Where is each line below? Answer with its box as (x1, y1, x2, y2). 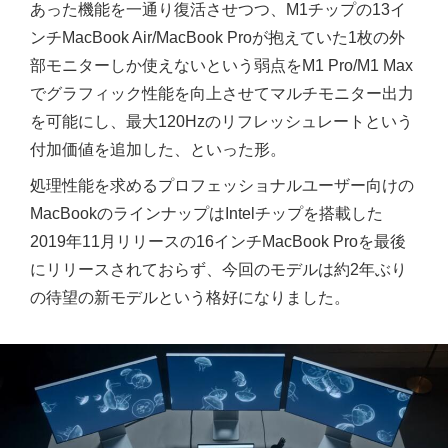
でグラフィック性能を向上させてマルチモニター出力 (30, 84, 414, 102)
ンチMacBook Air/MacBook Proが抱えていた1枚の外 (30, 28, 405, 46)
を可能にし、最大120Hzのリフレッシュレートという (30, 112, 413, 130)
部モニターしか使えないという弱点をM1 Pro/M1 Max (30, 56, 413, 74)
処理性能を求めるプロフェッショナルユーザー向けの (30, 176, 414, 194)
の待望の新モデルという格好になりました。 (30, 288, 350, 306)
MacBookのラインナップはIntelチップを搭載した (30, 204, 383, 222)
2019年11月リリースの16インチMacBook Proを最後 (30, 232, 406, 250)
